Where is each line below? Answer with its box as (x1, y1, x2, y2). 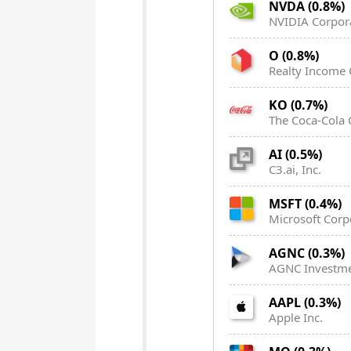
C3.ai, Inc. (269, 161, 321, 178)
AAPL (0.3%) (269, 294, 341, 312)
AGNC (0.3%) (269, 244, 345, 262)
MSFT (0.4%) (269, 195, 342, 213)
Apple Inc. (269, 309, 323, 326)
